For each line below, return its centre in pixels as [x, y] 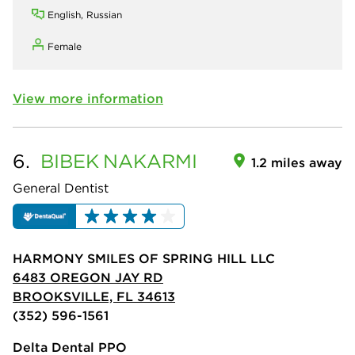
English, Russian [85, 14]
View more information [88, 98]
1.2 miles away [297, 162]
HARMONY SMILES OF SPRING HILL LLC [144, 259]
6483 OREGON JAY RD [88, 278]
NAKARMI [150, 160]
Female [65, 46]
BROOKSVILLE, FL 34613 [94, 297]
